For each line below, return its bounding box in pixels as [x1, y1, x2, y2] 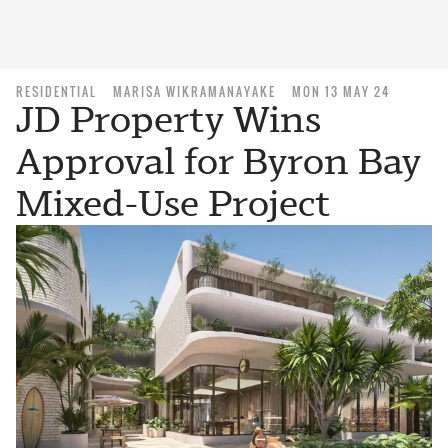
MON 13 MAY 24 [292, 83, 390, 100]
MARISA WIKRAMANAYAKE [113, 83, 276, 100]
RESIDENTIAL [16, 83, 97, 100]
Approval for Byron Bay [16, 140, 421, 183]
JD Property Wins [16, 98, 321, 141]
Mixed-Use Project [16, 182, 331, 225]
